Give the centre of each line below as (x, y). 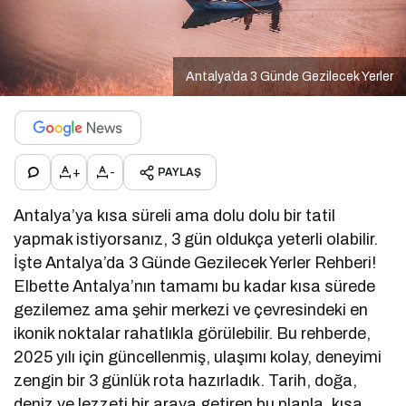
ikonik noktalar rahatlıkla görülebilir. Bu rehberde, (193, 334)
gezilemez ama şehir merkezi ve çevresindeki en (191, 310)
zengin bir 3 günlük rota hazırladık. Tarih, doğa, (186, 381)
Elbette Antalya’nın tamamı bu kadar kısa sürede (195, 287)
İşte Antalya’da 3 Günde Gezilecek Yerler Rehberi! (195, 263)
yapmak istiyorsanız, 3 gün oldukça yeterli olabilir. (196, 240)
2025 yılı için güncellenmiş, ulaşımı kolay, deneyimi (198, 358)
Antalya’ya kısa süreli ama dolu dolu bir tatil (175, 216)
